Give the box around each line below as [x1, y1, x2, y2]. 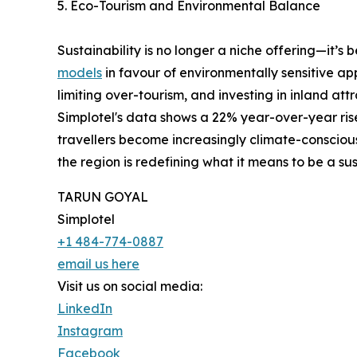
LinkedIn [57, 300, 112, 317]
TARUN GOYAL [57, 189, 148, 206]
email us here [57, 256, 139, 273]
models [57, 65, 102, 81]
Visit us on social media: [57, 278, 202, 295]
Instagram [57, 323, 123, 339]
